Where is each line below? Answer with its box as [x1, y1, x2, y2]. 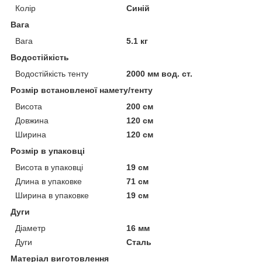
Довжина [15, 115, 49, 125]
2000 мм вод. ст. [126, 68, 193, 78]
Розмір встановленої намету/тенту [11, 85, 153, 95]
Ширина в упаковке [15, 190, 89, 200]
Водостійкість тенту [15, 68, 88, 78]
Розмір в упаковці [11, 146, 85, 156]
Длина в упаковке [15, 176, 82, 186]
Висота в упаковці [15, 162, 83, 172]
